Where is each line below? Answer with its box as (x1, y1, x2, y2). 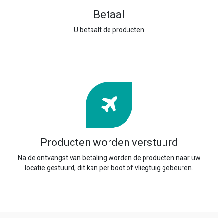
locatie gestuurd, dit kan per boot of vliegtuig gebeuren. (25, 164, 193, 172)
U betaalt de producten (74, 26, 144, 34)
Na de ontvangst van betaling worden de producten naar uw (18, 154, 200, 162)
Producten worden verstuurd (40, 136, 178, 148)
